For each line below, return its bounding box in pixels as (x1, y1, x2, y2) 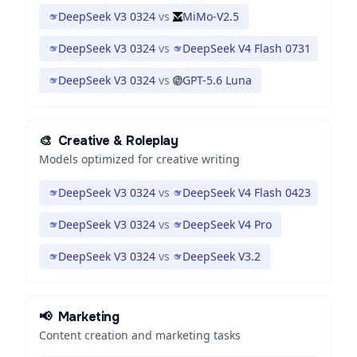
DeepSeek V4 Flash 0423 (182, 185, 311, 200)
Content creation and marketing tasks (39, 328, 241, 343)
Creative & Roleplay (57, 132, 178, 149)
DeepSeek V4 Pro (182, 217, 272, 232)
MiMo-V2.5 (182, 9, 239, 24)
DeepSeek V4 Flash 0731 (182, 41, 311, 56)
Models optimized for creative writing (39, 151, 240, 167)
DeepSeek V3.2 (182, 249, 261, 264)
